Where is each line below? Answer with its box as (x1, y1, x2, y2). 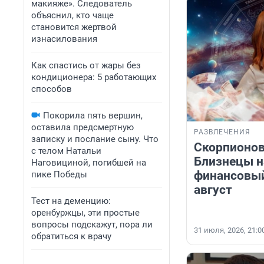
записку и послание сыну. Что (31, 134, 159, 144)
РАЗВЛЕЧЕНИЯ (194, 128, 250, 137)
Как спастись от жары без (31, 60, 141, 71)
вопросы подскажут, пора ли (31, 219, 153, 230)
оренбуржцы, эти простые (31, 207, 140, 218)
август (194, 183, 232, 197)
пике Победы (31, 169, 87, 180)
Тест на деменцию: (31, 196, 111, 206)
